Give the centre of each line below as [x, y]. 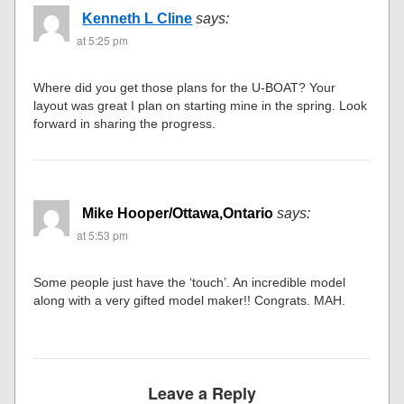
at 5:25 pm [103, 40]
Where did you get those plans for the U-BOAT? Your [185, 87]
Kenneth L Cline [138, 18]
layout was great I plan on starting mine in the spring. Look [201, 105]
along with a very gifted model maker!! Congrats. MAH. [190, 300]
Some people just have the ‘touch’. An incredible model [190, 282]
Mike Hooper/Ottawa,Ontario [178, 213]
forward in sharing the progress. [125, 123]
